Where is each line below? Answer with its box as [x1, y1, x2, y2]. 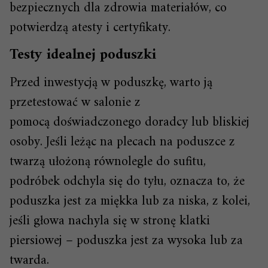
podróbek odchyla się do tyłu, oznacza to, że [10, 170, 245, 194]
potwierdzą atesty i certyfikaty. [10, 16, 170, 40]
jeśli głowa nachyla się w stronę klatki [10, 209, 210, 233]
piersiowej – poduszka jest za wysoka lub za [10, 229, 243, 253]
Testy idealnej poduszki [10, 42, 156, 68]
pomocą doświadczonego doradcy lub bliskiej [10, 111, 249, 135]
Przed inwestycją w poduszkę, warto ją [10, 71, 212, 95]
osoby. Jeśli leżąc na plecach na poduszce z [10, 130, 235, 154]
